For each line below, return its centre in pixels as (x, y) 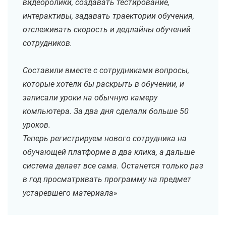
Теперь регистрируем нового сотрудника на (105, 139)
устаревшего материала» (70, 193)
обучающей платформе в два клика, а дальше (109, 152)
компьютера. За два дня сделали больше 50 (106, 111)
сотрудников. (47, 43)
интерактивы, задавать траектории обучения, (108, 16)
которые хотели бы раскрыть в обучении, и (103, 84)
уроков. (37, 125)
